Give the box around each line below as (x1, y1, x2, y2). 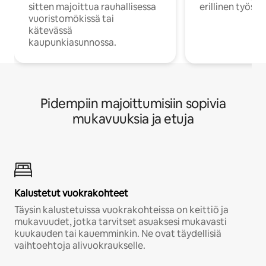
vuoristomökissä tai (28, 12, 114, 25)
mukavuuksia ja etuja (72, 110, 194, 128)
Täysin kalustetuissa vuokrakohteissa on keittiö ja (14, 203, 229, 216)
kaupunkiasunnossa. (28, 36, 116, 49)
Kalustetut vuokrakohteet (14, 186, 128, 199)
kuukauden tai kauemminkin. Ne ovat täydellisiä (14, 227, 221, 240)
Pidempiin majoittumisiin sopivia (40, 94, 226, 112)
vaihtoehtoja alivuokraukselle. (14, 239, 145, 252)
